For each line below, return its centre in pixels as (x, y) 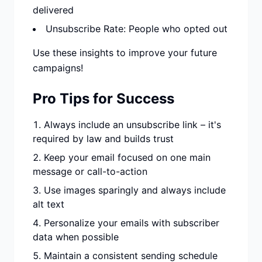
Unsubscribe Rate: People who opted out (137, 29)
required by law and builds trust (103, 139)
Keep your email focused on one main (127, 157)
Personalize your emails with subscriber (132, 223)
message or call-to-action (90, 171)
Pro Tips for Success (104, 99)
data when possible (76, 237)
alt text (49, 204)
